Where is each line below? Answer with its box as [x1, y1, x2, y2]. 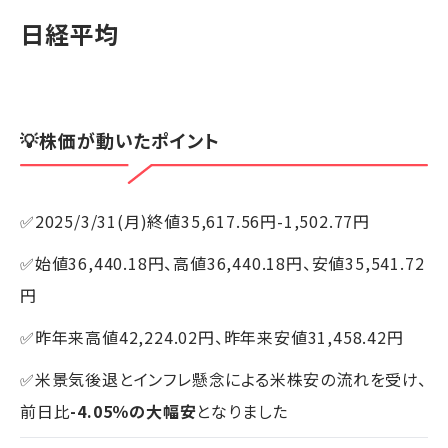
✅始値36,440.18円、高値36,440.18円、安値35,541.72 [20, 251, 425, 276]
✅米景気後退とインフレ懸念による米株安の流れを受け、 [20, 367, 427, 392]
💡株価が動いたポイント [20, 126, 220, 153]
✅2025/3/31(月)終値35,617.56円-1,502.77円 [20, 209, 370, 234]
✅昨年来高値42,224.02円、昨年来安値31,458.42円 [20, 325, 404, 350]
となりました [196, 399, 289, 424]
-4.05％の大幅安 [70, 399, 197, 424]
